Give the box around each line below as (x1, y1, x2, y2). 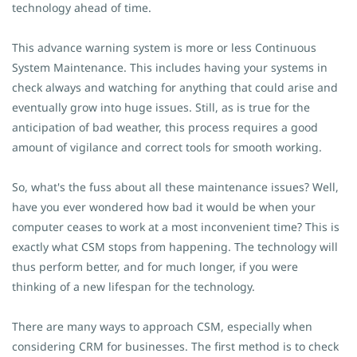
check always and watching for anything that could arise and (12, 80, 338, 95)
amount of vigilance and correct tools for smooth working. (12, 139, 322, 155)
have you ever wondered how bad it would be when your (12, 199, 316, 214)
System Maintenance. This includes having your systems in (12, 60, 328, 75)
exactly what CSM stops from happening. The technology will (12, 239, 338, 254)
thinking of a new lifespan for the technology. (12, 279, 255, 294)
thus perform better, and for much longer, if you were (12, 259, 298, 274)
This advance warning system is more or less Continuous (12, 40, 316, 55)
